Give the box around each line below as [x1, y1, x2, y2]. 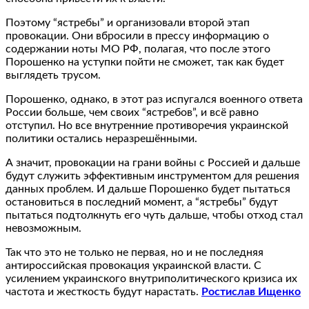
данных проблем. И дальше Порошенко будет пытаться [6, 183, 290, 195]
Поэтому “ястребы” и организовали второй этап [6, 17, 250, 28]
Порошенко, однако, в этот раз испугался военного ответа [6, 93, 303, 105]
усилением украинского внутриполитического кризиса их [6, 272, 297, 284]
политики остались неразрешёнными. [6, 132, 197, 144]
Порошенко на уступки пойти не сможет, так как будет [6, 56, 284, 68]
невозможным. [6, 222, 81, 234]
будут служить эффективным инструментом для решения [6, 170, 299, 181]
